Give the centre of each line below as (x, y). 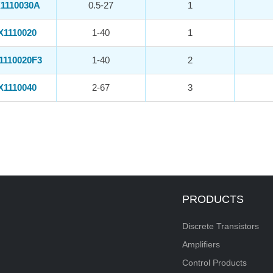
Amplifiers (201, 244)
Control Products (214, 263)
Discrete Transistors (221, 226)
